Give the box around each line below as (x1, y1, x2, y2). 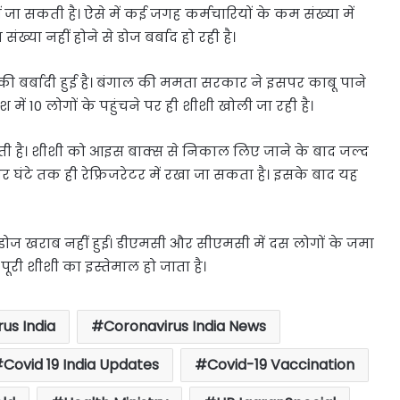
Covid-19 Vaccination (206, 354, 354, 375)
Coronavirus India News (103, 315, 266, 337)
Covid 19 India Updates (3, 354, 159, 375)
